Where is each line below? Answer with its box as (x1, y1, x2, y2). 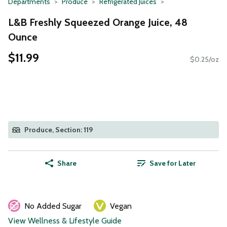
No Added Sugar (24, 201, 82, 211)
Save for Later (149, 159, 196, 168)
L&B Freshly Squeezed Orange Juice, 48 (8, 16, 187, 28)
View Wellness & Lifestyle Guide (8, 216, 122, 226)
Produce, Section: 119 (24, 125, 93, 135)
